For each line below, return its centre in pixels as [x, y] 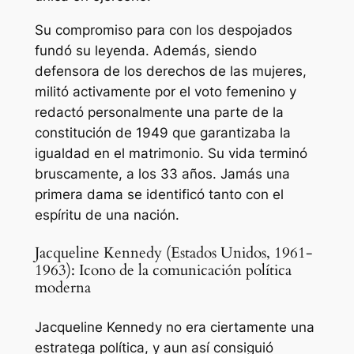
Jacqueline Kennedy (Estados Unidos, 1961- [173, 253]
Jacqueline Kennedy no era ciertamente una [174, 327]
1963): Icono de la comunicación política [163, 270]
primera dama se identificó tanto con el [159, 195]
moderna [62, 288]
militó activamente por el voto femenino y [165, 92]
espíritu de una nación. [107, 215]
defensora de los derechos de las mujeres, [170, 72]
